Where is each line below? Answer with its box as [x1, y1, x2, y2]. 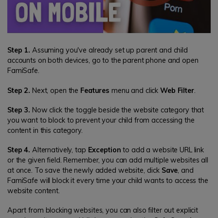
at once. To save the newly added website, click [7, 165, 162, 175]
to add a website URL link [121, 145, 204, 154]
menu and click [109, 86, 161, 95]
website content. [7, 186, 60, 195]
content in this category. [7, 126, 83, 135]
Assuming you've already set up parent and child [30, 46, 188, 55]
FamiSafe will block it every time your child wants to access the [7, 176, 208, 185]
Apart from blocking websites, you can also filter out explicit [7, 206, 199, 215]
